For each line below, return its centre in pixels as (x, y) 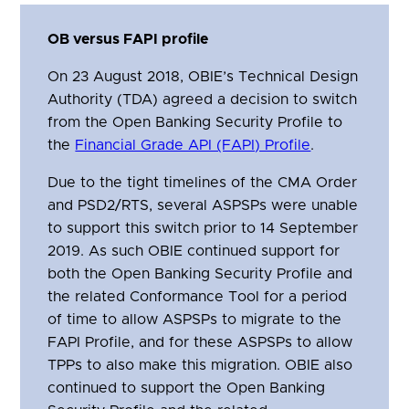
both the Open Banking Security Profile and (200, 274)
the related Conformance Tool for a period (198, 297)
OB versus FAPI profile (128, 40)
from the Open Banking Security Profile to (195, 123)
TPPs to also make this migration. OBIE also (200, 366)
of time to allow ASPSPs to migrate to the (195, 320)
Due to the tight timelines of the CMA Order (203, 183)
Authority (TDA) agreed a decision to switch (203, 100)
